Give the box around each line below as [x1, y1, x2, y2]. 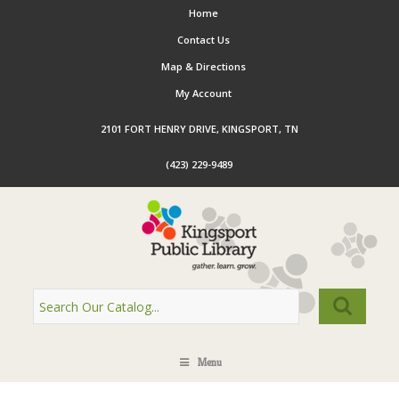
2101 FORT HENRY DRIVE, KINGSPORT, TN [100, 122, 298, 135]
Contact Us [177, 33, 231, 46]
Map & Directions [161, 60, 247, 73]
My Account [175, 86, 232, 100]
